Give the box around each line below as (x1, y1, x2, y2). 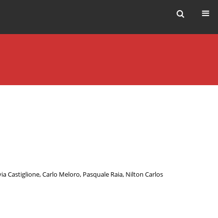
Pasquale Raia (83, 170, 123, 179)
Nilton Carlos (126, 170, 163, 179)
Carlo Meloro (42, 170, 80, 179)
